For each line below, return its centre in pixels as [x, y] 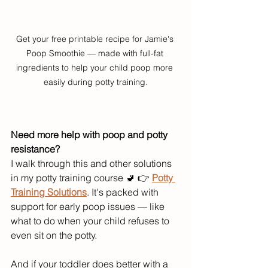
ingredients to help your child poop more [96, 67]
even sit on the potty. [54, 235]
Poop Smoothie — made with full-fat [96, 53]
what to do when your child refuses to [91, 220]
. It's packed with [124, 192]
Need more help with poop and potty [90, 134]
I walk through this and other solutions [92, 163]
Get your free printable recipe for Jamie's [96, 39]
